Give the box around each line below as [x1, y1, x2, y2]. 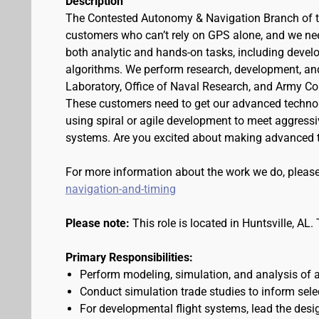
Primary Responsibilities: [66, 251, 193, 264]
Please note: [66, 216, 130, 230]
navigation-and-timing [66, 182, 176, 196]
